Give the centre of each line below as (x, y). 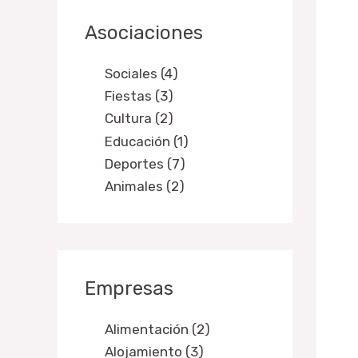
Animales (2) (145, 187)
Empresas (129, 289)
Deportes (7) (145, 163)
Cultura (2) (139, 119)
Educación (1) (147, 141)
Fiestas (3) (139, 96)
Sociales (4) (141, 73)
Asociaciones (144, 32)
